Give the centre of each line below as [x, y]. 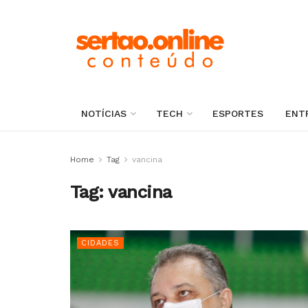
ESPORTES [238, 113]
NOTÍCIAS [104, 113]
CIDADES [100, 243]
